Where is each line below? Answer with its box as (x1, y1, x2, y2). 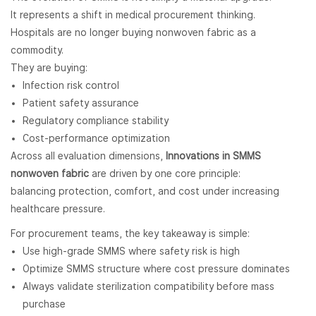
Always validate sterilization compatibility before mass (22, 281, 274, 293)
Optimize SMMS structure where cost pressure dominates (22, 263, 290, 275)
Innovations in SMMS (166, 150, 261, 162)
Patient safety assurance (22, 97, 139, 109)
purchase (22, 298, 66, 310)
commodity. (11, 44, 63, 56)
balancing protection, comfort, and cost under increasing (11, 186, 279, 197)
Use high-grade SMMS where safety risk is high (22, 245, 240, 257)
